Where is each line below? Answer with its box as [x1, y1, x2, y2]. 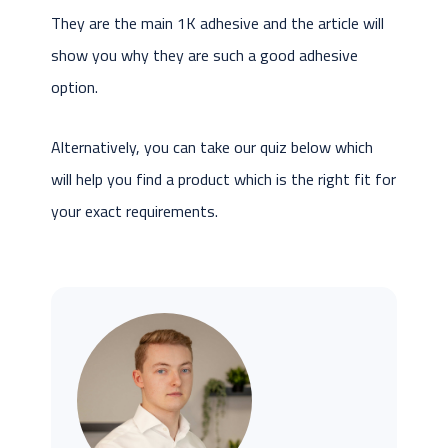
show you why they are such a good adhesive [50, 43, 358, 68]
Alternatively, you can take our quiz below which [50, 135, 373, 160]
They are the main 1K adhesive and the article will [50, 11, 384, 36]
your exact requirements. [50, 199, 218, 224]
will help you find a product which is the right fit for [50, 167, 396, 192]
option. [50, 75, 98, 100]
